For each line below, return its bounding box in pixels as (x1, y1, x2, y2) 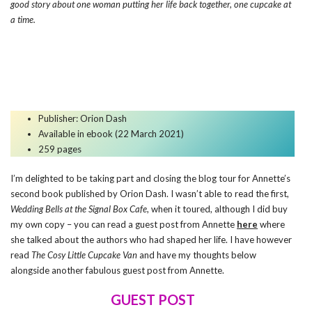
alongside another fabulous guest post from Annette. (10, 265, 224, 276)
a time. (10, 14, 36, 25)
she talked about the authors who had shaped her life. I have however (10, 234, 292, 245)
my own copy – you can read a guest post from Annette (10, 219, 237, 230)
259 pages (38, 143, 81, 155)
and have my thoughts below (137, 249, 256, 260)
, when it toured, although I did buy (147, 203, 288, 214)
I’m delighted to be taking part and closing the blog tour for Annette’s (10, 173, 290, 184)
